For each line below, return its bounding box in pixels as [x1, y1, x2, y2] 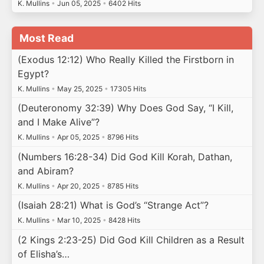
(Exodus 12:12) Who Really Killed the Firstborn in [17, 53, 234, 65]
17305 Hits [108, 84, 146, 93]
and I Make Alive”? [17, 116, 100, 128]
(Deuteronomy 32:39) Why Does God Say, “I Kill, [17, 102, 233, 114]
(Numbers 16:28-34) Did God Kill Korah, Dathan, [17, 150, 232, 163]
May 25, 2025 [55, 84, 104, 93]
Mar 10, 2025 [55, 216, 103, 225]
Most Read [19, 31, 74, 44]
